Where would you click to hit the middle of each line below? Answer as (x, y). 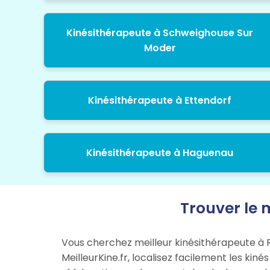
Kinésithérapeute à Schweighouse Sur (160, 33)
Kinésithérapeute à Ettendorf (160, 101)
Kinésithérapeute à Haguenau (160, 153)
